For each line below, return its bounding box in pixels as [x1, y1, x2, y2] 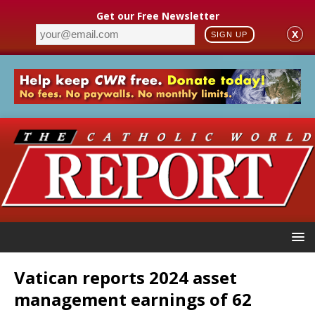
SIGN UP [211, 30, 248, 39]
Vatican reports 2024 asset [14, 265, 237, 289]
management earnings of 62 [14, 287, 252, 311]
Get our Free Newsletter [96, 8, 219, 22]
